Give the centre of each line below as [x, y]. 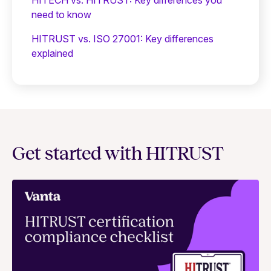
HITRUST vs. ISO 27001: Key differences [122, 38]
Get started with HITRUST [118, 153]
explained [52, 53]
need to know [61, 14]
